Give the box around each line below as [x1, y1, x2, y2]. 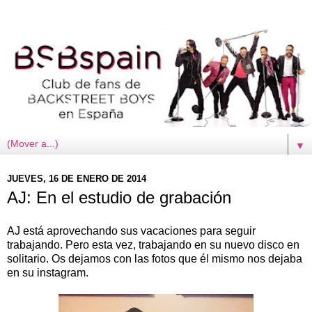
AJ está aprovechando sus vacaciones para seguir [7, 224, 256, 237]
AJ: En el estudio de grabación [7, 188, 231, 208]
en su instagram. [7, 266, 88, 279]
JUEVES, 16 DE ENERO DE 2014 [7, 173, 146, 184]
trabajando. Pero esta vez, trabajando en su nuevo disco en [7, 238, 299, 251]
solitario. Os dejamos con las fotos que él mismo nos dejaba [7, 252, 302, 265]
